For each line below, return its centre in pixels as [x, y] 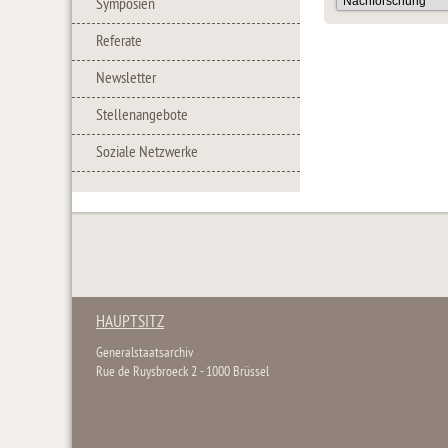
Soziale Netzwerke [147, 153]
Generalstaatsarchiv [144, 353]
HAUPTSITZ [130, 323]
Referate [119, 42]
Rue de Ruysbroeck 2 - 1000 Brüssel [182, 372]
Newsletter [126, 79]
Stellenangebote [142, 116]
